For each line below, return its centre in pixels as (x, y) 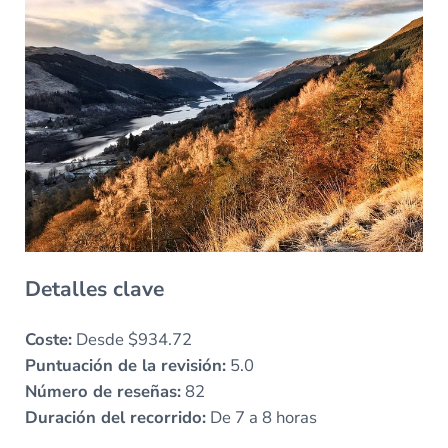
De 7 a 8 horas (261, 417)
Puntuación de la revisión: (125, 365)
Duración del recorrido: (115, 417)
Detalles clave (94, 288)
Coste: (48, 339)
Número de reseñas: (102, 391)
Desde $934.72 (131, 339)
